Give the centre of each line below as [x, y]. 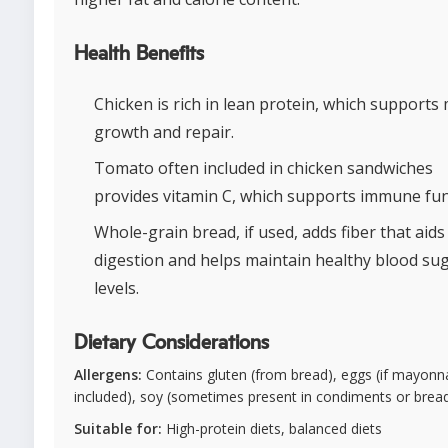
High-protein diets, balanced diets [272, 428]
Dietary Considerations [171, 343]
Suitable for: [118, 428]
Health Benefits [139, 54]
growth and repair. [164, 132]
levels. [116, 288]
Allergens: [108, 374]
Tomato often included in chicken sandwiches [263, 168]
